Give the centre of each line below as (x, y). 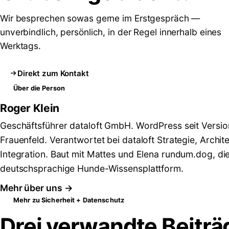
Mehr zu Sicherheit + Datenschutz (69, 200)
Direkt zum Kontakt (53, 73)
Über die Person (39, 88)
